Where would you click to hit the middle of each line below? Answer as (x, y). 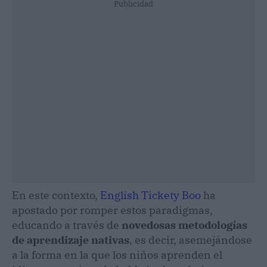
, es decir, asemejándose (191, 240)
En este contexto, (56, 195)
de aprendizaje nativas (71, 240)
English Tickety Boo (150, 195)
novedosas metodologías (184, 225)
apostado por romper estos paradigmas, (112, 210)
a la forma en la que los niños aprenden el (117, 254)
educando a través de (67, 225)
